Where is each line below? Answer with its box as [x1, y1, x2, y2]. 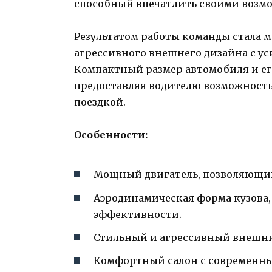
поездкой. [74, 95, 126, 108]
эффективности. [93, 208, 182, 220]
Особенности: [74, 129, 148, 141]
